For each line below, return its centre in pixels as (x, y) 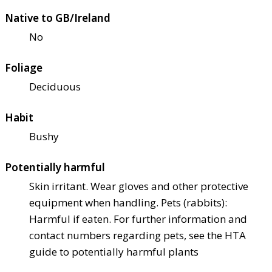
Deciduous (55, 87)
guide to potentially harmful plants (114, 252)
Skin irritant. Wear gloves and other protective (139, 186)
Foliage (24, 68)
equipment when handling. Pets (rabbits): (128, 203)
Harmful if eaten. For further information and (138, 219)
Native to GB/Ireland (58, 18)
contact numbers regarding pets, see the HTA (138, 236)
